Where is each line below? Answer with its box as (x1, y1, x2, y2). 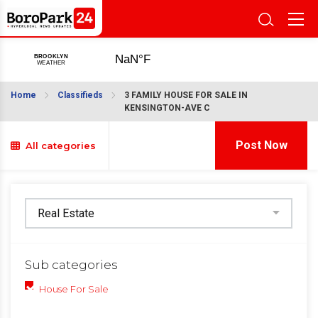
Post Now (235, 138, 287, 152)
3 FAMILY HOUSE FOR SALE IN (124, 90, 248, 100)
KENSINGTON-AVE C (124, 103, 210, 113)
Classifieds (57, 90, 103, 100)
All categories (20, 140, 96, 151)
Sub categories (25, 258, 118, 273)
